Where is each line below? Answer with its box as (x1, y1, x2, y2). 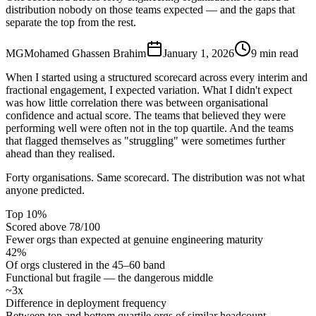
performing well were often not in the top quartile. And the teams (6, 121, 293, 134)
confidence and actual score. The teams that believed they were (6, 109, 286, 121)
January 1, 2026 (163, 47, 234, 59)
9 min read (251, 47, 298, 59)
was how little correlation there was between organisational (6, 96, 268, 109)
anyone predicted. (6, 183, 85, 196)
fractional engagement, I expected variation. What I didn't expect (6, 83, 292, 96)
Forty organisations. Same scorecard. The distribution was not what (6, 171, 305, 183)
